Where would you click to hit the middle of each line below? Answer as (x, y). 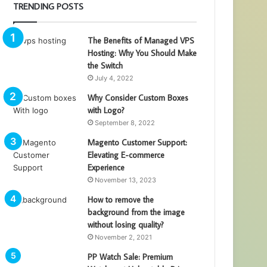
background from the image (136, 212)
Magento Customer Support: (138, 142)
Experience (106, 167)
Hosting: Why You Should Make (142, 53)
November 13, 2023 (126, 180)
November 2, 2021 (124, 237)
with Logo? (106, 110)
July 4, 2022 (114, 78)
